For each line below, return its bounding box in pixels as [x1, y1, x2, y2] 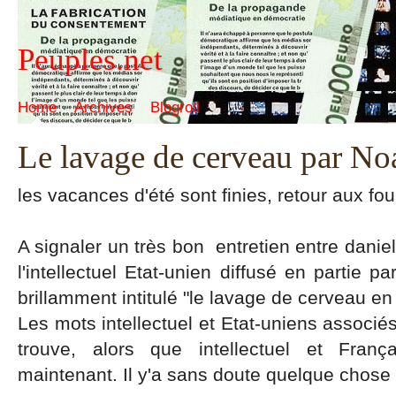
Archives [74, 99, 133, 116]
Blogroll [150, 99, 200, 116]
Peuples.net [18, 42, 163, 77]
